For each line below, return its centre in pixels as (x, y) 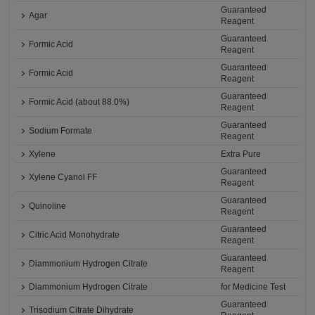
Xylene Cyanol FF (63, 178)
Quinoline (48, 206)
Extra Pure (241, 154)
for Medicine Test (253, 287)
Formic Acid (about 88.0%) (79, 102)
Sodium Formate (61, 131)
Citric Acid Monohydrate (75, 235)
